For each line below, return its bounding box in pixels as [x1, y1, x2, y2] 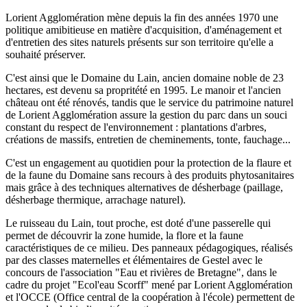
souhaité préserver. [5, 48, 86, 60]
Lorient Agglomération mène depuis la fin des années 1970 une [5, 11, 278, 23]
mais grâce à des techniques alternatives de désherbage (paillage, [5, 181, 283, 193]
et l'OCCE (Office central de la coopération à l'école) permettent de [5, 291, 295, 303]
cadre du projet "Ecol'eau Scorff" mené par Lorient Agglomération [5, 278, 293, 291]
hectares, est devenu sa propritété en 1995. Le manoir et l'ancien [5, 84, 281, 96]
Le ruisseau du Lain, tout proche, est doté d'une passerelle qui [5, 217, 271, 229]
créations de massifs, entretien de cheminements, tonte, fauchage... [5, 133, 291, 145]
